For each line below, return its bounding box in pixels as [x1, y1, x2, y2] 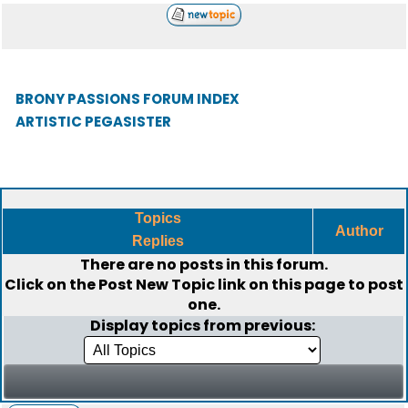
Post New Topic [98, 274, 215, 295]
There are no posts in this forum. [80, 254, 328, 275]
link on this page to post [215, 274, 403, 295]
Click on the [5, 274, 98, 295]
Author [331, 223, 387, 239]
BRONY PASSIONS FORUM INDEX [15, 89, 240, 108]
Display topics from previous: [89, 315, 318, 336]
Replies [127, 233, 188, 249]
